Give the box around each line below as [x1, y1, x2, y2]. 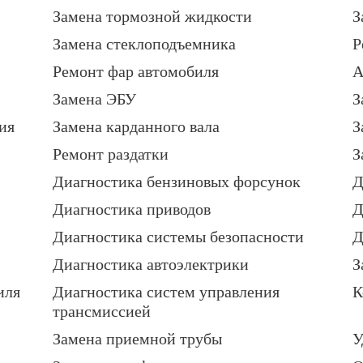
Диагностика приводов [53, 200, 211, 219]
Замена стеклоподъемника [53, 35, 236, 53]
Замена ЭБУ [53, 90, 136, 109]
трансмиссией [53, 302, 151, 321]
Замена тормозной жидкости [53, 7, 252, 26]
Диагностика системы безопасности [53, 228, 304, 246]
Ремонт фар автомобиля [53, 62, 219, 81]
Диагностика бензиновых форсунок [53, 173, 301, 191]
